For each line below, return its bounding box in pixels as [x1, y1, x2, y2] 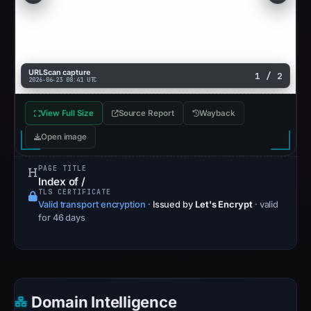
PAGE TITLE [38, 164, 87, 173]
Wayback [199, 108, 236, 118]
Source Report [118, 108, 174, 118]
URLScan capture [28, 68, 90, 77]
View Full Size [40, 108, 94, 118]
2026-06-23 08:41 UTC [28, 76, 97, 84]
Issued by [150, 199, 195, 210]
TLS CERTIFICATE [38, 187, 111, 196]
